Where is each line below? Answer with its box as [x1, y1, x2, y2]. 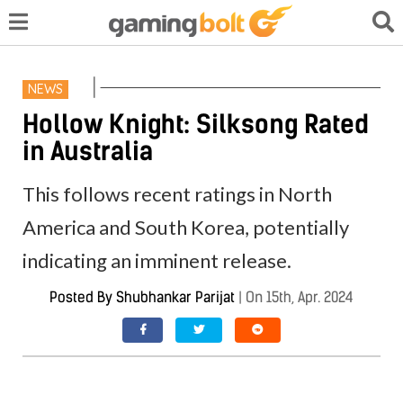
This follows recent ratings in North [22, 181, 333, 206]
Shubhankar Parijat [116, 288, 235, 306]
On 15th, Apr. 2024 [246, 288, 354, 306]
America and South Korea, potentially [22, 214, 350, 239]
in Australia [22, 135, 154, 166]
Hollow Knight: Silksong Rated [22, 108, 370, 139]
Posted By [49, 288, 116, 306]
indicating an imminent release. [22, 247, 292, 273]
